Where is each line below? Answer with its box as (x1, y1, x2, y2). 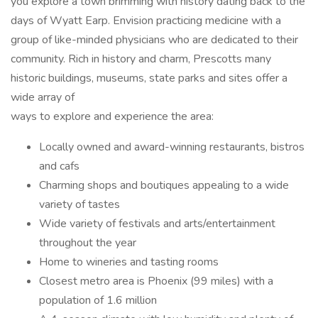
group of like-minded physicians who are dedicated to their (11, 32, 298, 48)
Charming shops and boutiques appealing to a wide (39, 177, 289, 193)
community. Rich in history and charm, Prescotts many (11, 51, 271, 67)
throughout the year (39, 235, 136, 251)
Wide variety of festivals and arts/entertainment (39, 216, 275, 231)
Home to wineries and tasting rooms (39, 254, 219, 270)
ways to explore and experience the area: (11, 109, 214, 124)
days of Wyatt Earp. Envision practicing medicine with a (11, 13, 281, 28)
